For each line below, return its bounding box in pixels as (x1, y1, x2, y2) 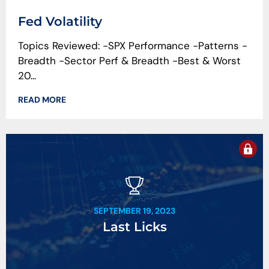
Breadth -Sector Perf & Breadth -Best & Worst (18, 53, 241, 67)
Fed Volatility (18, 13, 102, 29)
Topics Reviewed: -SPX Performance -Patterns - (18, 38, 247, 52)
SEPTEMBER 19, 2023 (94, 205, 175, 216)
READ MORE (18, 94, 66, 106)
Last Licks (102, 219, 167, 234)
